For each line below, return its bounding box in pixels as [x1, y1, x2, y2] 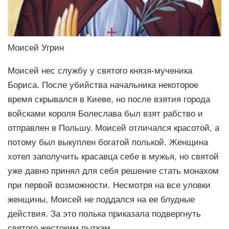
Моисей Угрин [8, 43, 64, 53]
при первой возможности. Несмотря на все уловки [8, 180, 211, 190]
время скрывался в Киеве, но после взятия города [8, 94, 210, 104]
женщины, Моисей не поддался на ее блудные [8, 194, 195, 204]
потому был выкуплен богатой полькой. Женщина [8, 137, 208, 147]
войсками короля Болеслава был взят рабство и [8, 108, 203, 118]
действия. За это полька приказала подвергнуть [8, 209, 201, 218]
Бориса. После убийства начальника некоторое [8, 80, 198, 89]
